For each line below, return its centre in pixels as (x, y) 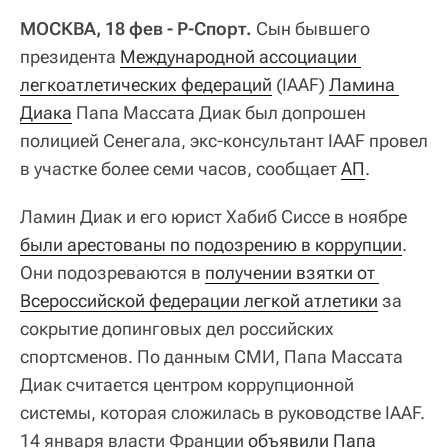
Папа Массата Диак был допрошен (219, 113)
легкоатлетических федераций (146, 85)
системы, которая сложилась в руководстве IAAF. (222, 413)
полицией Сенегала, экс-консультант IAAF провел (224, 141)
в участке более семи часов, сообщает (180, 169)
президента (70, 57)
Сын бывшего (311, 29)
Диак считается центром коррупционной (187, 385)
